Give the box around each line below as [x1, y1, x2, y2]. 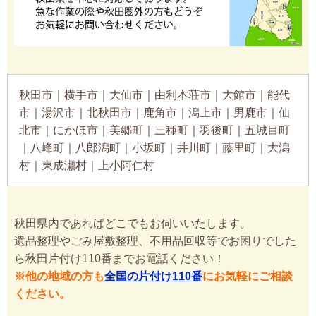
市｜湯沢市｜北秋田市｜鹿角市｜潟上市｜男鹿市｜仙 [19, 106, 290, 119]
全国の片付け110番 [104, 269, 202, 282]
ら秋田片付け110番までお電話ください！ [14, 252, 225, 265]
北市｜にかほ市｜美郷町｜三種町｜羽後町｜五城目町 [19, 123, 290, 136]
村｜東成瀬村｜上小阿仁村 [19, 159, 154, 171]
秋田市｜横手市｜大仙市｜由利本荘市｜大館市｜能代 [19, 88, 290, 101]
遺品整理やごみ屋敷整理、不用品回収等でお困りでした [14, 234, 296, 247]
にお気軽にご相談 [202, 269, 293, 282]
